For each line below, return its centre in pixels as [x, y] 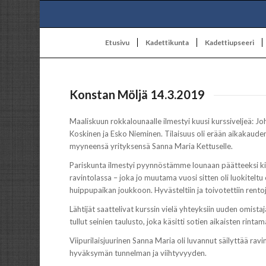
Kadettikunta [167, 42]
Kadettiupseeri [229, 42]
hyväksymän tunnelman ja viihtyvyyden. [138, 253]
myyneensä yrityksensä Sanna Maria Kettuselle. [151, 146]
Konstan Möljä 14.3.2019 [137, 94]
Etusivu [117, 42]
